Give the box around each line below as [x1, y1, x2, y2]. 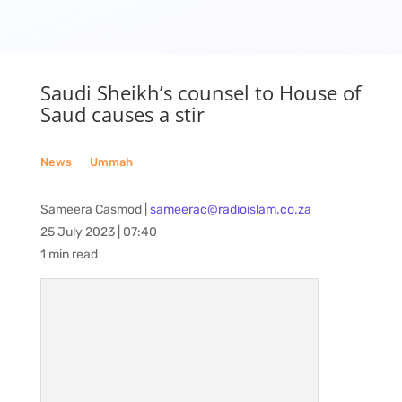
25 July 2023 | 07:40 [39, 224, 157, 240]
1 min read [39, 247, 98, 262]
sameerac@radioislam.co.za [149, 202, 311, 217]
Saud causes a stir [39, 100, 205, 127]
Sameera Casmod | [39, 202, 150, 217]
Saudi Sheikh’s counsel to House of [39, 79, 361, 106]
